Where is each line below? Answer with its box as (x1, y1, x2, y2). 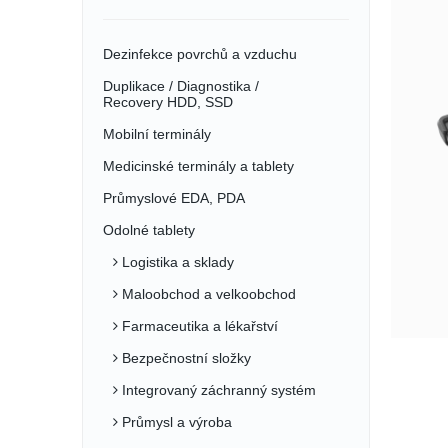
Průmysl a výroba (118, 414, 232, 430)
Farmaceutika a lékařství (118, 318, 278, 334)
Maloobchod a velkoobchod (118, 286, 296, 302)
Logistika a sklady (118, 254, 234, 270)
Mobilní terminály (103, 126, 211, 142)
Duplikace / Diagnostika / (103, 78, 259, 94)
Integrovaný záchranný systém (118, 382, 316, 398)
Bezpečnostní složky (118, 350, 251, 366)
